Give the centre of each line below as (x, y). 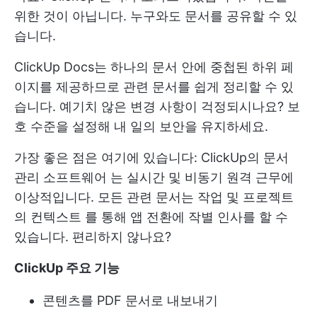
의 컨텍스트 (48, 217)
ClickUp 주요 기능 (67, 268)
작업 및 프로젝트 (246, 197)
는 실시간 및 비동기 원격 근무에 (200, 177)
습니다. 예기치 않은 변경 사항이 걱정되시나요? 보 (157, 106)
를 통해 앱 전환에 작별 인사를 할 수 (185, 217)
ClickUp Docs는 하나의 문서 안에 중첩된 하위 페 (154, 67)
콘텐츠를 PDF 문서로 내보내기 (130, 300)
